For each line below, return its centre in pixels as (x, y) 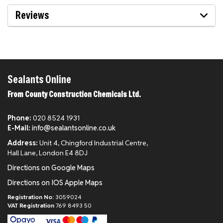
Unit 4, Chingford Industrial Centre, (93, 143)
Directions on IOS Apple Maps (55, 183)
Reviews (32, 15)
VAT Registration (31, 205)
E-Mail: (19, 128)
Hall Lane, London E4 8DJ (48, 153)
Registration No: (31, 197)
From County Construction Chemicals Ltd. (74, 94)
